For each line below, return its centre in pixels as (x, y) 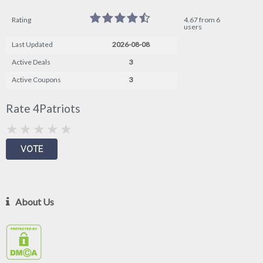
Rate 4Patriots (43, 109)
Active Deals (31, 62)
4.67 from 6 (202, 20)
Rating (21, 20)
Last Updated (32, 45)
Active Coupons (36, 80)
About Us (35, 202)
